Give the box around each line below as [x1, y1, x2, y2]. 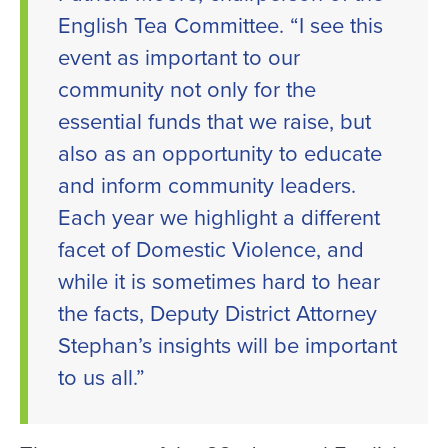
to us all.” [58, 360, 145, 394]
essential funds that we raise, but [58, 104, 371, 138]
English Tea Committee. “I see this [58, 8, 383, 42]
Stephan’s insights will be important [58, 328, 397, 362]
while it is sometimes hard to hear [58, 264, 380, 298]
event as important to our [58, 40, 300, 74]
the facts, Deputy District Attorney [58, 296, 377, 330]
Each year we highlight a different [58, 200, 380, 234]
